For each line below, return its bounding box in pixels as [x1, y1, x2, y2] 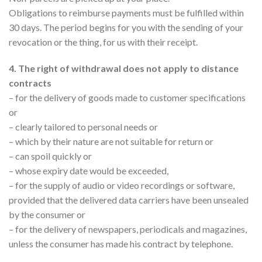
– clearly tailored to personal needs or [9, 121, 158, 133]
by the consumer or [9, 209, 85, 220]
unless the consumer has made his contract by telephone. [9, 238, 233, 250]
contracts [9, 77, 51, 89]
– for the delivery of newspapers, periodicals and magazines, [9, 223, 247, 235]
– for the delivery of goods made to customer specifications [9, 92, 246, 104]
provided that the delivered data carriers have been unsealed [9, 194, 249, 206]
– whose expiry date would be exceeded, [9, 165, 168, 177]
